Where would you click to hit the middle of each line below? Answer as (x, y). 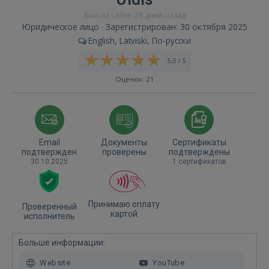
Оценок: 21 (134, 79)
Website (55, 263)
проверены (124, 152)
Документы (124, 142)
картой (124, 214)
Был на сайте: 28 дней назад (134, 15)
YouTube (169, 263)
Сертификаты (199, 142)
